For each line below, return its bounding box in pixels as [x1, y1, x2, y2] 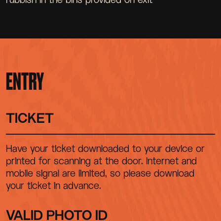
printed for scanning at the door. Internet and [6, 154, 197, 167]
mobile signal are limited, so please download [6, 167, 194, 179]
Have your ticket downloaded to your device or [6, 142, 205, 154]
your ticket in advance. [6, 179, 101, 191]
